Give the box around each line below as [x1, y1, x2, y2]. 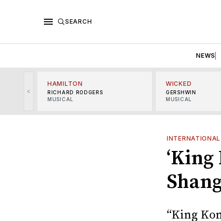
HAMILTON [47, 79, 83, 87]
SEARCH [65, 17, 92, 25]
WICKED [166, 79, 192, 87]
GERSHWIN [166, 89, 196, 95]
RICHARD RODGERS [47, 89, 103, 95]
